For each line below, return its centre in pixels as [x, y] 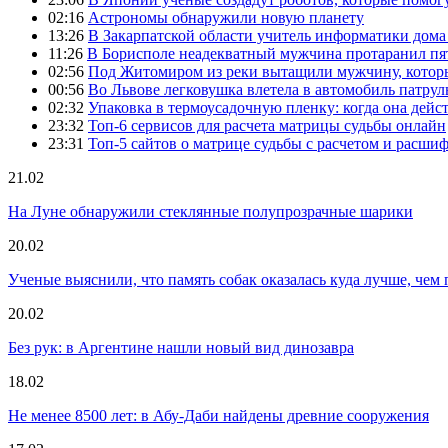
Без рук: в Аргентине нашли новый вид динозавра [181, 348]
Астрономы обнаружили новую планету [226, 18]
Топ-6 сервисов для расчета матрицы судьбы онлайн [267, 126]
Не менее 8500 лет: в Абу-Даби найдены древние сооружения [218, 416]
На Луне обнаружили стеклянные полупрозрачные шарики [210, 212]
